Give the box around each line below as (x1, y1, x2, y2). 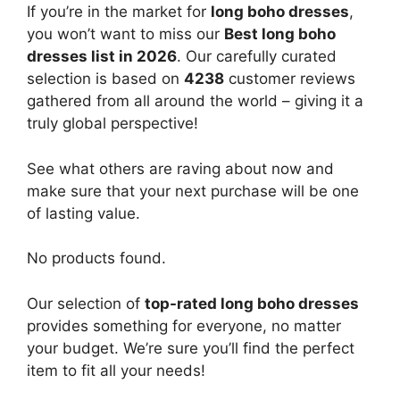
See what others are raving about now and (27, 159, 334, 178)
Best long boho (224, 25, 336, 44)
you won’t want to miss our (27, 25, 224, 44)
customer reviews (224, 70, 355, 88)
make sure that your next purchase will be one (27, 181, 359, 200)
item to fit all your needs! (27, 361, 205, 379)
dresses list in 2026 (27, 47, 177, 66)
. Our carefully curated (177, 47, 337, 66)
